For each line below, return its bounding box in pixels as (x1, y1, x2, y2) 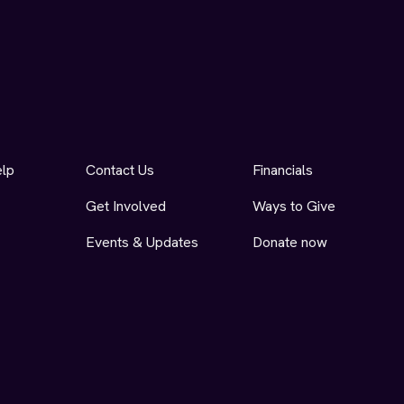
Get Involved (86, 197, 167, 216)
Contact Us (86, 161, 155, 179)
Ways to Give (252, 197, 335, 216)
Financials (252, 161, 313, 179)
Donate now (252, 233, 327, 252)
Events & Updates (86, 233, 199, 252)
